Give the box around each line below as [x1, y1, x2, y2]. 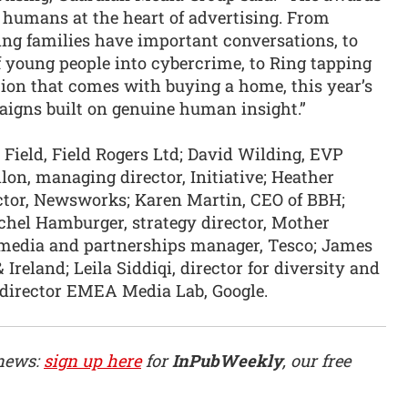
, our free [282, 350, 351, 372]
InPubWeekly [172, 350, 282, 372]
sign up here [44, 350, 141, 372]
